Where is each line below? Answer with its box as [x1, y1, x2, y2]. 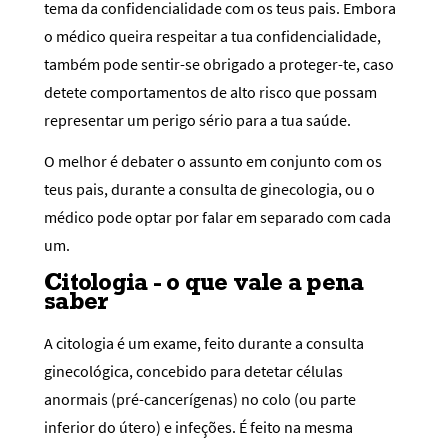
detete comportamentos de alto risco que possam [44, 81, 377, 102]
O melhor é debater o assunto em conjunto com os [44, 150, 382, 171]
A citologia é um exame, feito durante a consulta [44, 333, 364, 354]
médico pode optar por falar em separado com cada [44, 206, 391, 227]
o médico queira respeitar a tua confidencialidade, [44, 25, 381, 46]
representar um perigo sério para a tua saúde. [44, 109, 351, 130]
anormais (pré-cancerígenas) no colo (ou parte [44, 389, 356, 410]
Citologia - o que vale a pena [44, 266, 364, 298]
